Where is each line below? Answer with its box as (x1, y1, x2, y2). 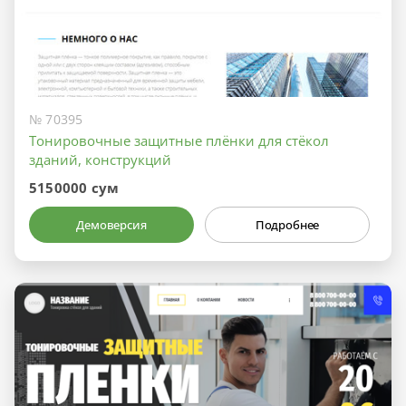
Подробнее (255, 217, 320, 234)
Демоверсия (76, 217, 147, 234)
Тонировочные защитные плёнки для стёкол (29, 131, 329, 150)
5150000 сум (29, 179, 120, 198)
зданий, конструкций (29, 150, 171, 169)
